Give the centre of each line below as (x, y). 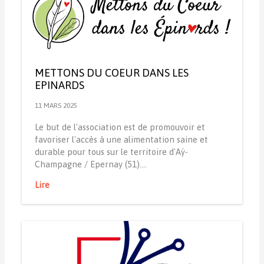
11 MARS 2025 (56, 106)
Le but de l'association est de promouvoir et (120, 127)
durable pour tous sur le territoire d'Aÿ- (111, 151)
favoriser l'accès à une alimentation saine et (121, 139)
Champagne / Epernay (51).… (90, 164)
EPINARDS (59, 85)
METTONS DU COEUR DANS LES (111, 72)
